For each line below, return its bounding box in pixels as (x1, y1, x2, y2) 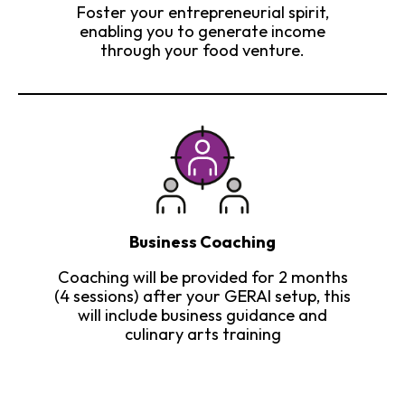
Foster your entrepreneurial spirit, (76, 2, 329, 24)
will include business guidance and (78, 304, 327, 325)
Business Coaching (129, 231, 276, 252)
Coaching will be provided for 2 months (57, 266, 348, 287)
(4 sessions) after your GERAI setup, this (54, 285, 351, 306)
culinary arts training (124, 323, 281, 344)
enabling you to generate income (80, 21, 325, 42)
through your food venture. (100, 40, 305, 61)
